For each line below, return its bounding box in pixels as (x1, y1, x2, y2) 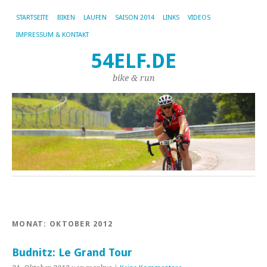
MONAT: (12, 219, 49, 228)
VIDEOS (188, 14, 210, 21)
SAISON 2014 (115, 14, 154, 21)
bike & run (112, 73, 155, 83)
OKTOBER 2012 (49, 219, 113, 228)
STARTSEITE (16, 14, 49, 21)
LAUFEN (83, 14, 107, 21)
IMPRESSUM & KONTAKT (16, 31, 89, 39)
